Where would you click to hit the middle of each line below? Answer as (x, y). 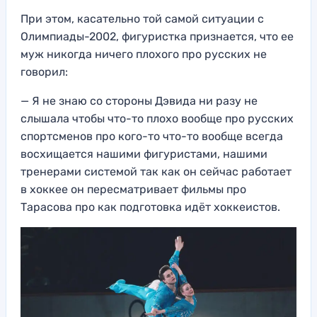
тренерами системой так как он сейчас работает (156, 171)
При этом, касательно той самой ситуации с (142, 18)
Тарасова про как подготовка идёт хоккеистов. (150, 207)
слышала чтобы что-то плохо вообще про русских (157, 118)
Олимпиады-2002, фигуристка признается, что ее (157, 36)
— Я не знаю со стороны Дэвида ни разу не (139, 100)
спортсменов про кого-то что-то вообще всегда (152, 136)
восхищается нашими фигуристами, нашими (144, 154)
